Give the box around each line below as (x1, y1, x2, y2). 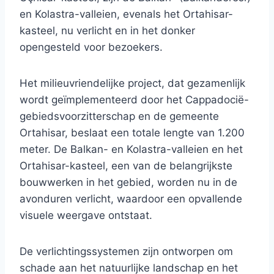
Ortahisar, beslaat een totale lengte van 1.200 (20, 127, 245, 139)
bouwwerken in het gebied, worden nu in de (20, 176, 237, 189)
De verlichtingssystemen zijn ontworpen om (20, 245, 233, 258)
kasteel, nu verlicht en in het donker (20, 24, 195, 37)
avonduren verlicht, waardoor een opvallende (20, 193, 242, 206)
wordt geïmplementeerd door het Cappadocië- (20, 94, 249, 106)
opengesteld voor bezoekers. (20, 41, 163, 54)
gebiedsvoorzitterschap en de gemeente (20, 110, 219, 123)
